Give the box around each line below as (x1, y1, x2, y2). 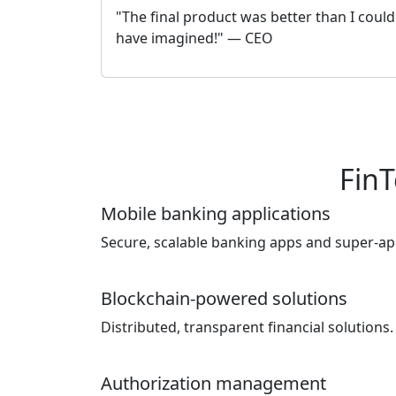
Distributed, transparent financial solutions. (101, 317, 393, 337)
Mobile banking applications (101, 202, 331, 225)
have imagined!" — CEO (116, 28, 273, 48)
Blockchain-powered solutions (101, 286, 347, 310)
